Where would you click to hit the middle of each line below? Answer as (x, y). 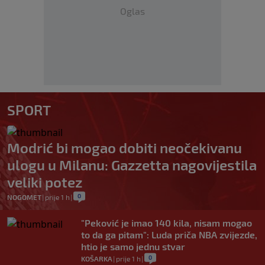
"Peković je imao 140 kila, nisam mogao (167, 222)
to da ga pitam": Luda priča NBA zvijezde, (169, 234)
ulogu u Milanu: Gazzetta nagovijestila (132, 164)
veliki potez (45, 182)
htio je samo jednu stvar (133, 246)
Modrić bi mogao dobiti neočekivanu (125, 147)
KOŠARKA (97, 258)
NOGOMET (24, 197)
